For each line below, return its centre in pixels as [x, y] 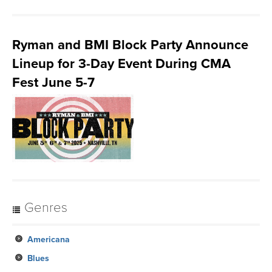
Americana [49, 240]
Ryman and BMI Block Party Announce [130, 45]
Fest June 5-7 [53, 83]
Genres [44, 208]
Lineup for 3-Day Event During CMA [121, 64]
